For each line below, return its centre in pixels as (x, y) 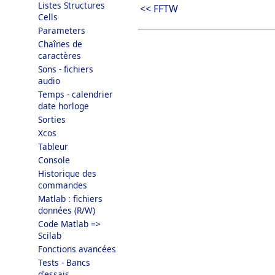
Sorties (52, 119)
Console (54, 160)
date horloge (64, 106)
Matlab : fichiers (70, 199)
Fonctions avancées (77, 249)
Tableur (53, 146)
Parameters (62, 30)
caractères (60, 56)
